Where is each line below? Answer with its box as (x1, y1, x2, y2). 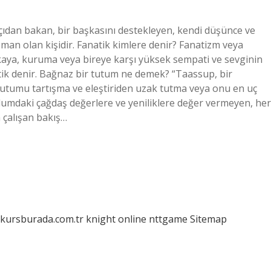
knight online (86, 212, 146, 226)
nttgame (149, 212, 188, 226)
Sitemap (190, 212, 227, 226)
